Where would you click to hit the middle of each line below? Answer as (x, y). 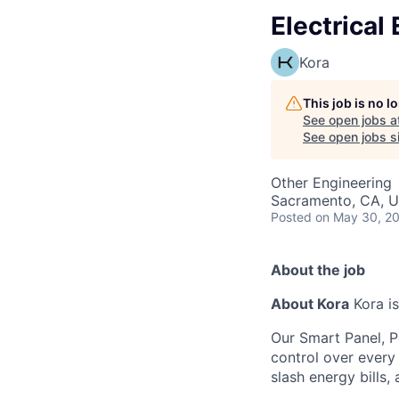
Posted (291, 216)
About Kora (310, 303)
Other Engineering (331, 182)
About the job (318, 269)
